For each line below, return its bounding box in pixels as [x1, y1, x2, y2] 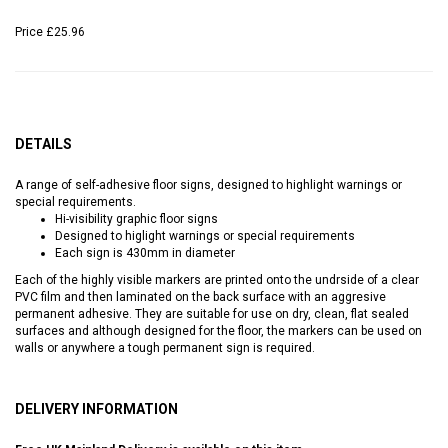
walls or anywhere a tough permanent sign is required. [15, 340, 315, 355]
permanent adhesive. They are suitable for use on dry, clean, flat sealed [15, 306, 409, 321]
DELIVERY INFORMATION [15, 400, 178, 417]
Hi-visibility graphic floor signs [55, 211, 218, 226]
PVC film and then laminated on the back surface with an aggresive [15, 289, 386, 304]
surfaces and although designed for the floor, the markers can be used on [15, 323, 422, 338]
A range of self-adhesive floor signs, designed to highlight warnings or [15, 177, 402, 192]
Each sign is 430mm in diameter [55, 245, 235, 260]
